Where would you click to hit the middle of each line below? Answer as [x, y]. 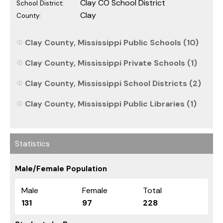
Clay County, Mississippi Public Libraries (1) [111, 104]
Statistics [32, 143]
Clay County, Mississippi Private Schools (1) [111, 63]
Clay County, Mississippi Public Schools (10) [112, 42]
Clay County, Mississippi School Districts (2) [113, 83]
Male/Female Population [61, 168]
